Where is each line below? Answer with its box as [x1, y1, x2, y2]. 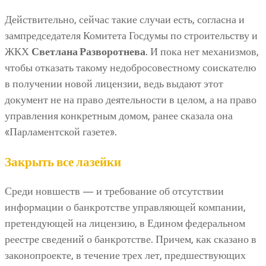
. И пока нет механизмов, [145, 45, 259, 58]
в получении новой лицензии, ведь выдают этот [5, 77, 223, 90]
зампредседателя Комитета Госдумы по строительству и [5, 28, 258, 42]
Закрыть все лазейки [5, 154, 121, 170]
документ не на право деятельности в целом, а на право [5, 93, 256, 106]
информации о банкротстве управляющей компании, [5, 201, 246, 214]
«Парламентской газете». [5, 125, 117, 138]
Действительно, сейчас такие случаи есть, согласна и [5, 12, 245, 26]
